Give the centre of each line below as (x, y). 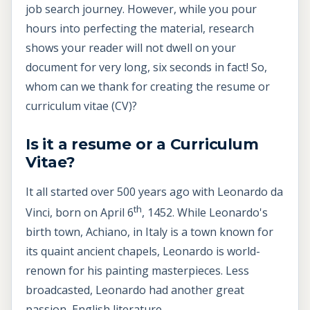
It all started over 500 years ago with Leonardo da (154, 191)
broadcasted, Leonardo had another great (135, 290)
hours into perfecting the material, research (140, 28)
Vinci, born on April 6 (80, 212)
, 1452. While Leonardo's (205, 212)
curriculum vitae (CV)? (81, 106)
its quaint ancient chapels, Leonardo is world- (143, 251)
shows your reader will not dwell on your (131, 47)
